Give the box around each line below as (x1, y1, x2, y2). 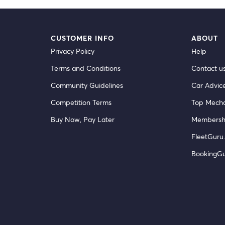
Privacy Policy (50, 46, 94, 56)
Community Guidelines (50, 80, 123, 90)
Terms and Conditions (50, 63, 121, 73)
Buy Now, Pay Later (50, 115, 115, 124)
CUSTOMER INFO (50, 33, 114, 43)
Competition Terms (50, 97, 111, 107)
